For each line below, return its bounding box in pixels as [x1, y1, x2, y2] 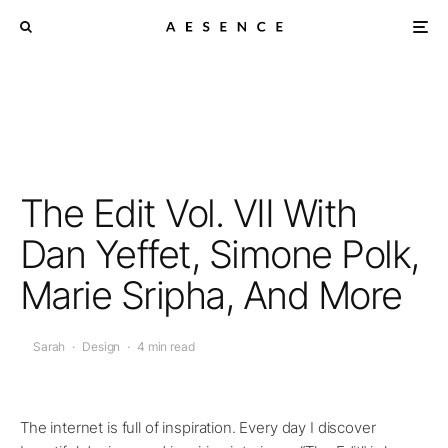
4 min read [137, 339, 195, 355]
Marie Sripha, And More [20, 272, 402, 318]
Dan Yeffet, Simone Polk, [20, 231, 419, 277]
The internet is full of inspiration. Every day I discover [20, 418, 376, 438]
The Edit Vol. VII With [20, 190, 357, 236]
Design [82, 339, 121, 355]
